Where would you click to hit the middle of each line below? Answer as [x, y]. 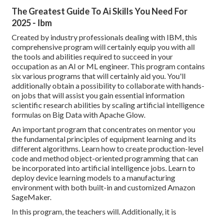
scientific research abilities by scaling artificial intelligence [108, 105]
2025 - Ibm [32, 23]
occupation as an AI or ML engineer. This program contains [108, 66]
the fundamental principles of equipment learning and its [104, 139]
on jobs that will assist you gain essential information [98, 95]
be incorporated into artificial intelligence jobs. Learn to [103, 168]
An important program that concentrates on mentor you [103, 129]
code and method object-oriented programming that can [105, 158]
